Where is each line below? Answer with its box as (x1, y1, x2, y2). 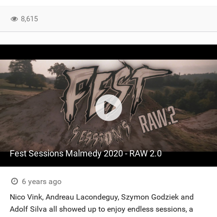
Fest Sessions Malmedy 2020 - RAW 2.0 (10, 148, 162, 158)
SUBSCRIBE (97, 28, 130, 35)
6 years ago (19, 177, 62, 186)
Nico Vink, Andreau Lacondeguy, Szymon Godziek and (10, 192, 194, 201)
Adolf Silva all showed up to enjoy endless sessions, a (10, 204, 193, 214)
